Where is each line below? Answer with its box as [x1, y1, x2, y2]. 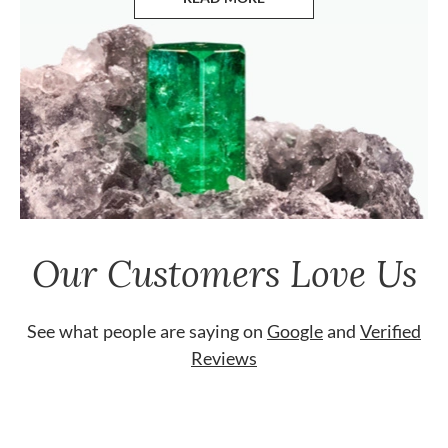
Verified [360, 320, 421, 343]
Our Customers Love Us [31, 250, 417, 298]
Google [267, 320, 323, 343]
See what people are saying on [27, 320, 267, 343]
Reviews [191, 347, 257, 370]
